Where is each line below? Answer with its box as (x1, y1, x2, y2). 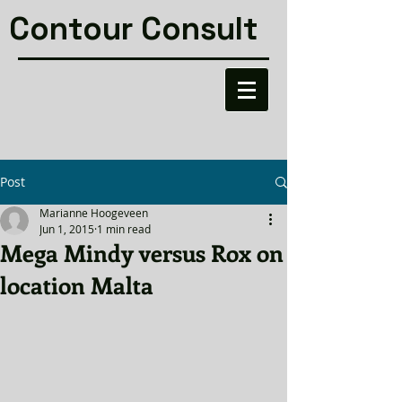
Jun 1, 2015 (39, 222, 94, 236)
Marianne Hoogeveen (39, 205, 148, 220)
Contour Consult (9, 9, 258, 48)
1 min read (97, 222, 151, 236)
